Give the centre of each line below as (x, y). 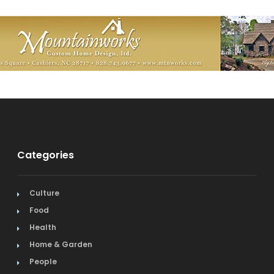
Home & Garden (61, 244)
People (43, 261)
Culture (44, 193)
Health (43, 227)
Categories (45, 155)
